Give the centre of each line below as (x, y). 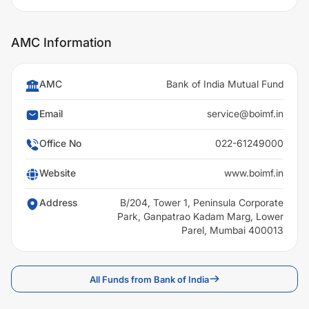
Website (58, 173)
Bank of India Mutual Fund (225, 84)
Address (58, 202)
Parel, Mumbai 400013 (232, 230)
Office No (60, 143)
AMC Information (61, 42)
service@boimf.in (245, 113)
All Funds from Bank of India (149, 279)
